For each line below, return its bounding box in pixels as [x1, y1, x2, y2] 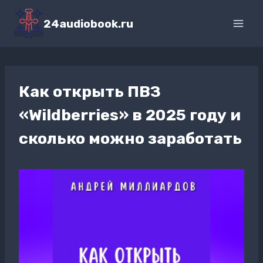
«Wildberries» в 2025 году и [19, 106, 241, 124]
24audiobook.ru [43, 16, 133, 31]
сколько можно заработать [19, 129, 242, 148]
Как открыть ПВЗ [19, 82, 161, 101]
